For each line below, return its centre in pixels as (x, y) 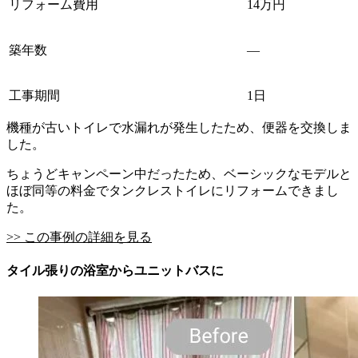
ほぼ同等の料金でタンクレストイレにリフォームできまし (173, 190)
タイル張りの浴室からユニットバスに (115, 271)
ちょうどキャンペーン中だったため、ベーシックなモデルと (179, 173)
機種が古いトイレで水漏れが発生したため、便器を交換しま (179, 127)
